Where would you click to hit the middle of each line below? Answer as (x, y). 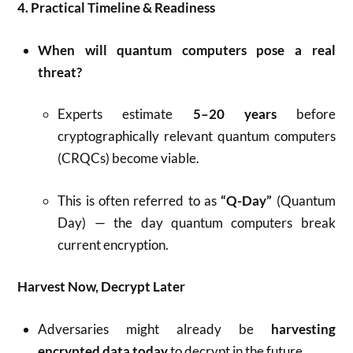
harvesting (303, 329)
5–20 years (234, 114)
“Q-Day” (247, 200)
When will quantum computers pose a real (186, 50)
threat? (59, 72)
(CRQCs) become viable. (129, 158)
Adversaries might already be (154, 329)
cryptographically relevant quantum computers (197, 136)
